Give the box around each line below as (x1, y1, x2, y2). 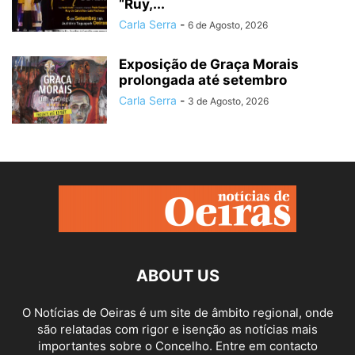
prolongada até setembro (119, 72, 287, 88)
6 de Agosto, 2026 (188, 19, 268, 31)
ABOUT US (136, 266, 219, 285)
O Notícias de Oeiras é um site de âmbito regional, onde (21, 305, 334, 320)
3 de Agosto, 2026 (188, 95, 269, 107)
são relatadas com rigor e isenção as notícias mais (37, 322, 318, 337)
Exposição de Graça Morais (119, 56, 299, 72)
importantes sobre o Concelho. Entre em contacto (37, 338, 318, 353)
